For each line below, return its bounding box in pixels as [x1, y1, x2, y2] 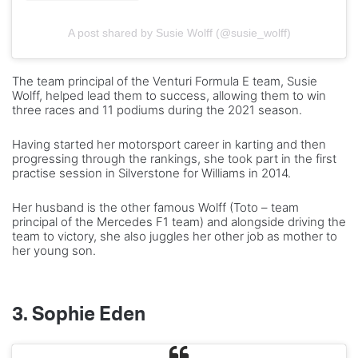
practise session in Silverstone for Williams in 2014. [12, 165, 291, 181]
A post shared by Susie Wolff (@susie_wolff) [67, 26, 291, 39]
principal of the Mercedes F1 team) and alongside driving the [12, 213, 346, 229]
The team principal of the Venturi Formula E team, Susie [12, 73, 317, 89]
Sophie [32, 304, 99, 324]
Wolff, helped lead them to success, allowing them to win [12, 87, 326, 103]
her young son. [12, 242, 96, 258]
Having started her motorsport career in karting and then [12, 136, 326, 152]
